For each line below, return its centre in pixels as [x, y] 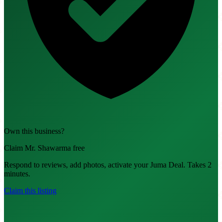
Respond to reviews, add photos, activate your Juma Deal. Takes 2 [108, 165]
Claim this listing [30, 191]
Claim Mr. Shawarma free [44, 148]
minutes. [17, 174]
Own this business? [34, 131]
